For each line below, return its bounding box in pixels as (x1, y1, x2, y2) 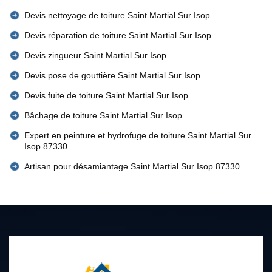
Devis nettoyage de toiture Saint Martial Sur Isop (24, 10, 210, 20)
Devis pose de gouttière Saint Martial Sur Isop (24, 70, 200, 80)
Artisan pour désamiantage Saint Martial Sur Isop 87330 (24, 161, 240, 171)
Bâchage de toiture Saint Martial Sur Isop (24, 110, 182, 120)
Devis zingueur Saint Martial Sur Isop (24, 50, 166, 60)
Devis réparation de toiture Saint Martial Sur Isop (24, 30, 211, 40)
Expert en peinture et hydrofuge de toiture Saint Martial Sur (24, 131, 251, 140)
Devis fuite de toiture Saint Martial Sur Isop (24, 90, 188, 100)
